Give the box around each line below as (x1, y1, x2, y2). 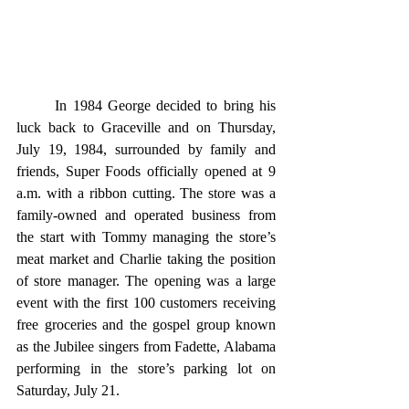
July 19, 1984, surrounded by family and (16, 141, 276, 157)
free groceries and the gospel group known (16, 316, 276, 332)
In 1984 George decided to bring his (16, 97, 56, 113)
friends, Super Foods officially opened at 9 (16, 163, 276, 179)
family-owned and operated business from (16, 206, 276, 223)
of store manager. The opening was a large (16, 272, 276, 288)
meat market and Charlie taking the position (16, 250, 276, 267)
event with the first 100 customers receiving (16, 294, 276, 310)
